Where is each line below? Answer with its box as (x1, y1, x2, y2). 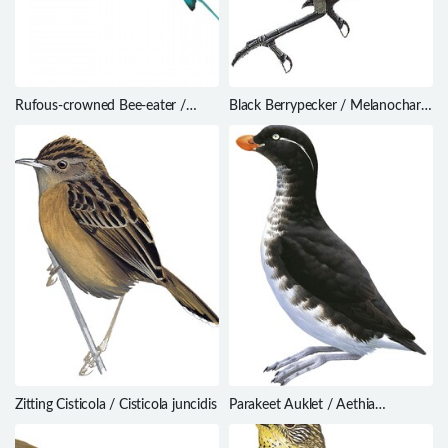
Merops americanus (15, 117, 133, 132)
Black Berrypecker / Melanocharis (229, 99, 430, 114)
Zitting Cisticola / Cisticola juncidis (15, 398, 217, 413)
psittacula (229, 416, 286, 431)
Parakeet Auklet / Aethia (229, 398, 376, 413)
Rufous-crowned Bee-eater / (15, 99, 186, 114)
